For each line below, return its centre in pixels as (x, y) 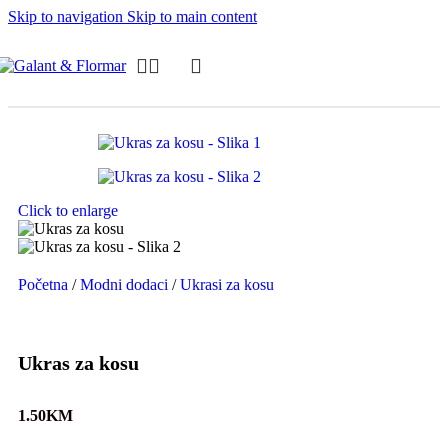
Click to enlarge (68, 210)
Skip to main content (192, 16)
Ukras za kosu (78, 362)
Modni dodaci (126, 284)
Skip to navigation (67, 16)
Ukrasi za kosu (227, 284)
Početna (45, 284)
